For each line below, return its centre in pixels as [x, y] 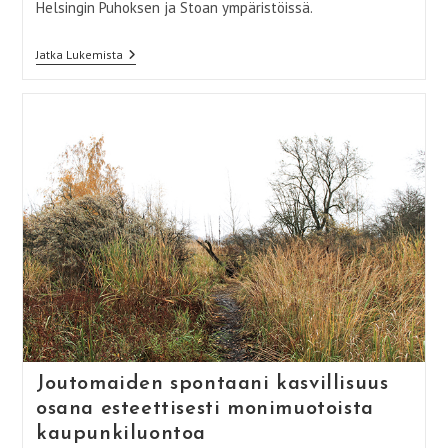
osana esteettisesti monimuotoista [204, 408]
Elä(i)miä [147, 70]
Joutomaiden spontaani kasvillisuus [212, 383]
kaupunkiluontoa [120, 433]
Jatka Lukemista [79, 54]
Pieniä [139, 54]
